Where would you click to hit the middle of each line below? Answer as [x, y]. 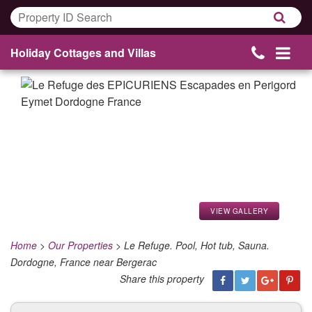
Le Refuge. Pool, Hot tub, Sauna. [197, 245]
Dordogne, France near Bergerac [84, 262]
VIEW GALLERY [239, 211]
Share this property [162, 279]
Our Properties [80, 245]
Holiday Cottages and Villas [83, 53]
